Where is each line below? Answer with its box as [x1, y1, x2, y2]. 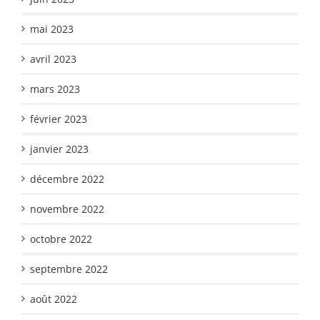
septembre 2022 [30, 261, 108, 276]
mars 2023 [30, 81, 80, 96]
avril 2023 [30, 51, 76, 66]
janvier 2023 [30, 141, 89, 156]
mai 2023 [30, 21, 74, 36]
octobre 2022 [30, 231, 92, 246]
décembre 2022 [30, 171, 104, 186]
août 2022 [30, 291, 77, 306]
